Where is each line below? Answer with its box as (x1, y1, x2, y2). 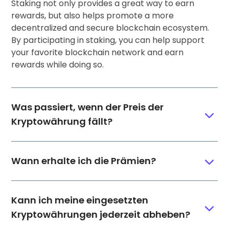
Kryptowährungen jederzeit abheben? (11, 208, 191, 221)
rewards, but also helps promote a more (11, 9, 174, 21)
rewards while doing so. (11, 58, 104, 71)
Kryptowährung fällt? (11, 114, 113, 128)
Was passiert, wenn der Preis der (11, 100, 164, 113)
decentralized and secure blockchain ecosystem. (11, 21, 210, 34)
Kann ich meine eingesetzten (11, 193, 149, 207)
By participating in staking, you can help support (11, 34, 205, 46)
